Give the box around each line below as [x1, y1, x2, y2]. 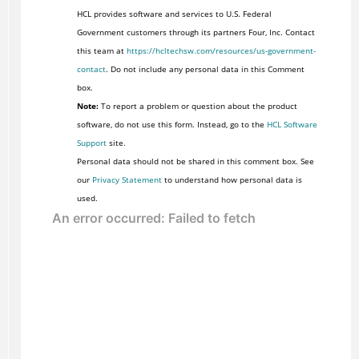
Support [76, 136, 107, 148]
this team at [76, 44, 127, 56]
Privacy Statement [91, 173, 162, 185]
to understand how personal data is [161, 173, 302, 185]
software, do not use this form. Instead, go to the [76, 118, 267, 130]
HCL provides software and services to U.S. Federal [76, 7, 272, 19]
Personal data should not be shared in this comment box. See [76, 155, 314, 167]
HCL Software [266, 118, 317, 130]
